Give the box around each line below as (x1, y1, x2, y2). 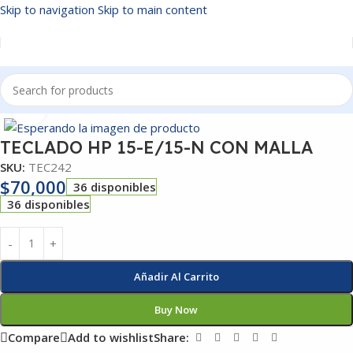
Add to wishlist (68, 329, 154, 346)
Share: (154, 329, 189, 346)
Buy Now (154, 302, 199, 317)
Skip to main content (98, 2, 207, 17)
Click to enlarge (46, 100, 132, 115)
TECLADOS (32, 99, 92, 115)
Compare (8, 329, 60, 346)
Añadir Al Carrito (133, 269, 219, 284)
